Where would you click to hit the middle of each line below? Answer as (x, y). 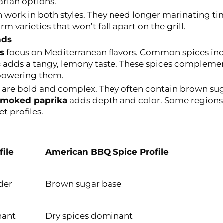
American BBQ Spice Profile (107, 152)
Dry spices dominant (89, 215)
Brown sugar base (83, 183)
